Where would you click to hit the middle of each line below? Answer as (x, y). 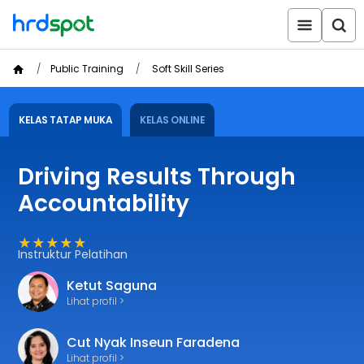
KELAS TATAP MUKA (66, 120)
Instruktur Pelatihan (73, 255)
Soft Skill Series (188, 69)
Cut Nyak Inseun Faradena (154, 343)
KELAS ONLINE (173, 120)
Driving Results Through (157, 177)
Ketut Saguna (112, 286)
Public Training (87, 69)
